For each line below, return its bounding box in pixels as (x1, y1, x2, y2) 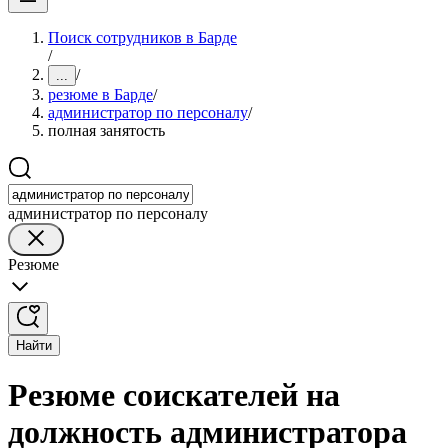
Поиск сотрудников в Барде (48, 29, 237, 46)
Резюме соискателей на (8, 377, 340, 414)
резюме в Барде (48, 86, 153, 103)
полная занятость (48, 122, 165, 139)
